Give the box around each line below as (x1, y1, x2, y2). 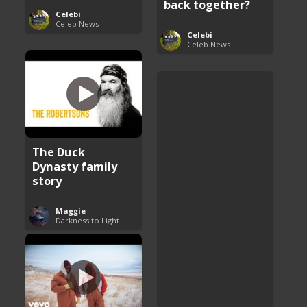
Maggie (56, 205, 86, 216)
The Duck (32, 143, 86, 160)
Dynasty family (32, 158, 118, 174)
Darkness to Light (56, 214, 120, 225)
